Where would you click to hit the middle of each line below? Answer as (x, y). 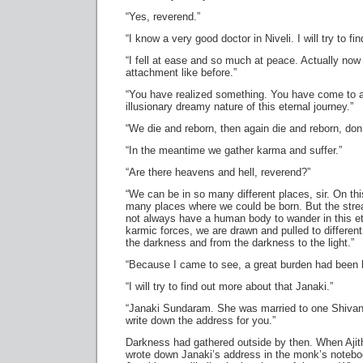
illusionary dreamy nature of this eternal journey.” (239, 107)
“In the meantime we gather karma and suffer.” (234, 150)
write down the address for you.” (201, 320)
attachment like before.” (181, 73)
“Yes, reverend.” (163, 17)
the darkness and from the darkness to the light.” (240, 243)
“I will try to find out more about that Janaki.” (229, 286)
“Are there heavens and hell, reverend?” (218, 172)
